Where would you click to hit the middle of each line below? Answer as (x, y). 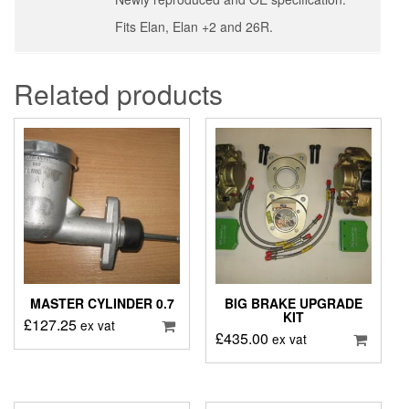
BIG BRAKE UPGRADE (293, 304)
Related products (118, 93)
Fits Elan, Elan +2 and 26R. (194, 26)
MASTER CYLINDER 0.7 (102, 304)
